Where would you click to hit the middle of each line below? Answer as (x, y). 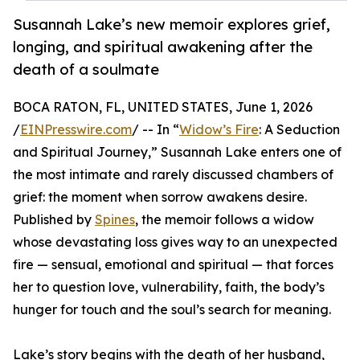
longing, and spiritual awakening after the (163, 47)
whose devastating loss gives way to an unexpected (175, 242)
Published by (54, 220)
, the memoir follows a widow (225, 220)
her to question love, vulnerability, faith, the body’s (169, 287)
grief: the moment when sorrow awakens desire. (160, 197)
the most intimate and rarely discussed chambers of (173, 175)
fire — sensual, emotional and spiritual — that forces (173, 265)
